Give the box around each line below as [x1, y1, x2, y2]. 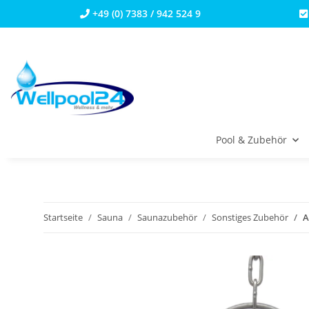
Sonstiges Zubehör [212, 211, 288, 224]
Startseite [43, 211, 83, 224]
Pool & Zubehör [216, 133, 287, 147]
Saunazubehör [137, 211, 197, 224]
